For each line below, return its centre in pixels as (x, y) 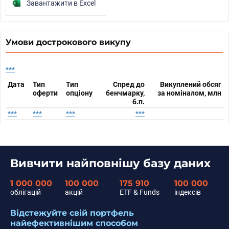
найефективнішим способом (74, 223)
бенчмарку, (125, 93)
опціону (79, 93)
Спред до (129, 84)
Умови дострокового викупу (68, 42)
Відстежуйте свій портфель (72, 213)
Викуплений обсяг (191, 84)
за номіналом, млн (189, 93)
